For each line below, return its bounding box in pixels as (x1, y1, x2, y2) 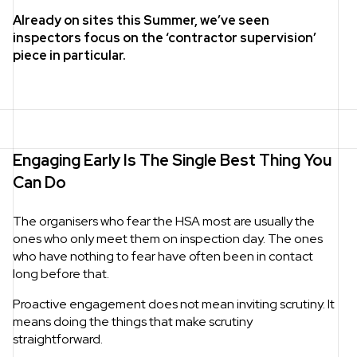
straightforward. (13, 331, 103, 348)
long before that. (13, 265, 109, 283)
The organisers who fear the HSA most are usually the (13, 213, 315, 230)
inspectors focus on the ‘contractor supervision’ (13, 29, 316, 47)
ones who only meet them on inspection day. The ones (13, 230, 323, 248)
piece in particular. (13, 47, 126, 65)
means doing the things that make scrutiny (13, 313, 253, 331)
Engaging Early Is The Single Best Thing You (13, 150, 331, 171)
